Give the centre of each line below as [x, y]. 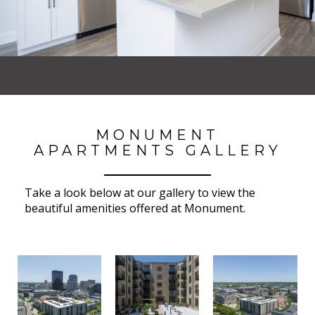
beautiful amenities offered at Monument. [135, 208]
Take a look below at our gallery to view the [140, 192]
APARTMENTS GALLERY [157, 151]
